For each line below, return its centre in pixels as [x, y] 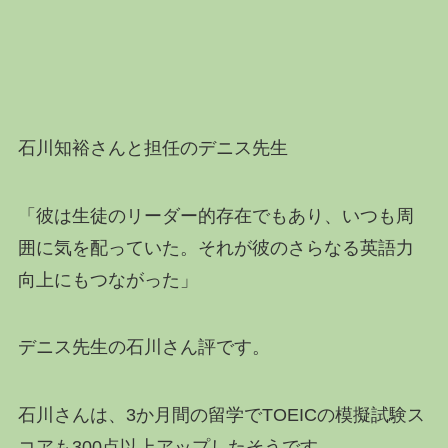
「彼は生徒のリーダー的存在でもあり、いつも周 [215, 215]
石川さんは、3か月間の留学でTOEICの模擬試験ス [221, 415]
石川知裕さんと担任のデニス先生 [152, 147]
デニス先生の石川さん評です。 [143, 347]
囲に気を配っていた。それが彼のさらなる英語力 [215, 247]
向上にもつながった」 [107, 279]
